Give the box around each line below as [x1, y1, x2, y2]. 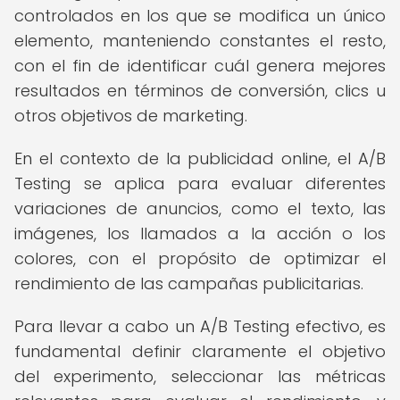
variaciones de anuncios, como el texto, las [14, 197, 386, 220]
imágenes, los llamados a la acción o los [14, 222, 386, 245]
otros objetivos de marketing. [14, 104, 247, 127]
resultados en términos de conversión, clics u [14, 79, 386, 102]
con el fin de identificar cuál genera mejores [14, 54, 386, 77]
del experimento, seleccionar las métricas [14, 365, 386, 387]
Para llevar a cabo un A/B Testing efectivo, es [14, 315, 386, 337]
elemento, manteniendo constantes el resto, [14, 29, 386, 52]
